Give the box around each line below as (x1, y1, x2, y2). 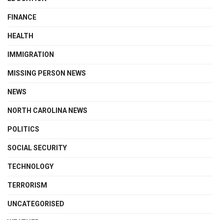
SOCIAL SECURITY (7, 143, 67, 152)
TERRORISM (7, 181, 47, 189)
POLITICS (7, 125, 39, 133)
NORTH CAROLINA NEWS (7, 106, 87, 114)
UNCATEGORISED (7, 199, 64, 208)
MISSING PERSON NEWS (7, 69, 86, 77)
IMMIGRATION (7, 50, 54, 58)
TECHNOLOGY (7, 162, 54, 170)
